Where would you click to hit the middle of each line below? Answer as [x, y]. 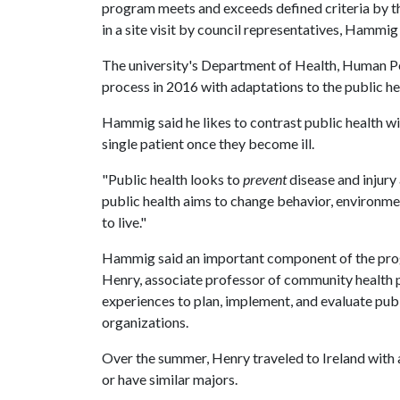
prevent [265, 179]
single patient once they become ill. [208, 143]
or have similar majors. [170, 379]
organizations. [145, 322]
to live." [124, 222]
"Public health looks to [172, 179]
